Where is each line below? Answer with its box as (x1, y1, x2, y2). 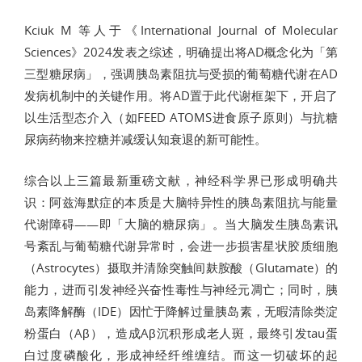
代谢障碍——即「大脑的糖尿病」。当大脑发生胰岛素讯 (24, 215, 338, 232)
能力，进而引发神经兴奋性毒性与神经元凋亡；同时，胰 (24, 280, 338, 297)
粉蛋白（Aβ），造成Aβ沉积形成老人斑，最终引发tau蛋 (24, 324, 338, 341)
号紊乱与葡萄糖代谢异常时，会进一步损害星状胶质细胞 (24, 237, 338, 254)
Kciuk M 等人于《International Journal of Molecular (24, 21, 338, 38)
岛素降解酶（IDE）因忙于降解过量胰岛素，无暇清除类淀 (24, 302, 338, 319)
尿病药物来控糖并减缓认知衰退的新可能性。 (24, 130, 267, 147)
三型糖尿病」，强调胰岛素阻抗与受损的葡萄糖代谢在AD (24, 65, 338, 82)
